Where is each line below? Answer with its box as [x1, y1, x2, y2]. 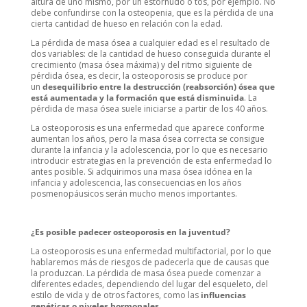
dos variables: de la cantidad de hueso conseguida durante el [30, 48, 271, 60]
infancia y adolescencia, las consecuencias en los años [30, 177, 241, 189]
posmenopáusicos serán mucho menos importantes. [30, 188, 237, 200]
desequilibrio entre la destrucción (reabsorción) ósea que [42, 81, 275, 93]
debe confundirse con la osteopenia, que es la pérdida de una [30, 7, 273, 19]
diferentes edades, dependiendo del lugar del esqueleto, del [30, 278, 268, 291]
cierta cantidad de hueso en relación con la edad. [30, 18, 223, 30]
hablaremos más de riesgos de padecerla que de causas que [30, 256, 269, 269]
